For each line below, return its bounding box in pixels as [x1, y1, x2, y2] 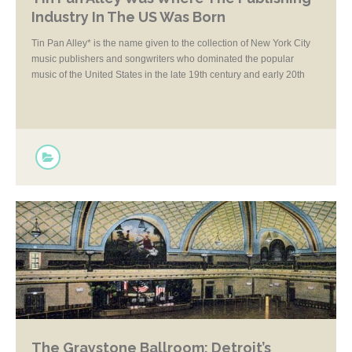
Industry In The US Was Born [31, 9, 225, 25]
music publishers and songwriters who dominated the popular [31, 53, 294, 64]
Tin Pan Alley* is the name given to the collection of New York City [31, 38, 310, 49]
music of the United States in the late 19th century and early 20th [31, 69, 305, 80]
